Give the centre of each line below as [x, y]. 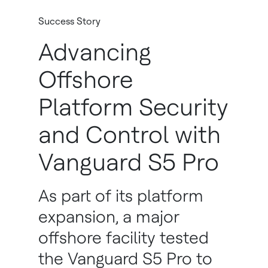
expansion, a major [109, 217]
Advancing [95, 52]
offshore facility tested [124, 237]
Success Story [69, 21]
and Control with [130, 135]
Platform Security [133, 107]
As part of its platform [121, 196]
